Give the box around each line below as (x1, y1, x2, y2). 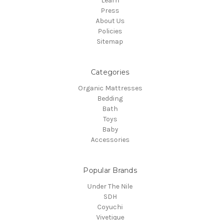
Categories (90, 68, 130, 77)
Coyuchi (97, 203, 123, 212)
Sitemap (97, 37, 123, 46)
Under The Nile (87, 182, 133, 191)
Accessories (90, 136, 130, 144)
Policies (98, 27, 122, 36)
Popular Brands (83, 166, 137, 175)
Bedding (97, 94, 123, 103)
